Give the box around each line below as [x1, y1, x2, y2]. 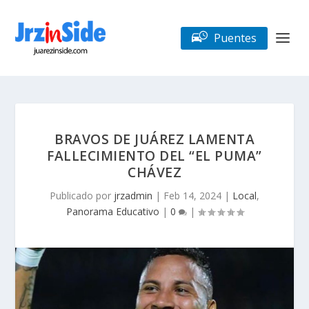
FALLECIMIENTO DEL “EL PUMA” [47, 146, 262, 165]
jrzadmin [114, 189, 152, 202]
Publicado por [50, 189, 114, 202]
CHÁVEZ [128, 163, 181, 181]
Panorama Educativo [66, 205, 159, 218]
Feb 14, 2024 [163, 189, 221, 202]
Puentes [213, 30, 257, 46]
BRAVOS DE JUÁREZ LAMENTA [54, 130, 255, 148]
